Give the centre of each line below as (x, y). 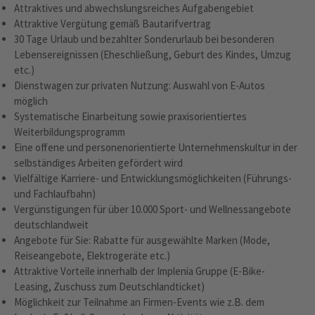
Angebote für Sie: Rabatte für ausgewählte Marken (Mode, (142, 240)
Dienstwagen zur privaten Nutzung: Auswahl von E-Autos (140, 85)
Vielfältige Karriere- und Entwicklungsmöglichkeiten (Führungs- (153, 178)
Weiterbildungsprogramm (70, 132)
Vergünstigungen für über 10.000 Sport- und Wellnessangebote (153, 209)
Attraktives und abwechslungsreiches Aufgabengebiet (135, 8)
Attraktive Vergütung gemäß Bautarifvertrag (112, 24)
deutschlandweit (51, 225)
